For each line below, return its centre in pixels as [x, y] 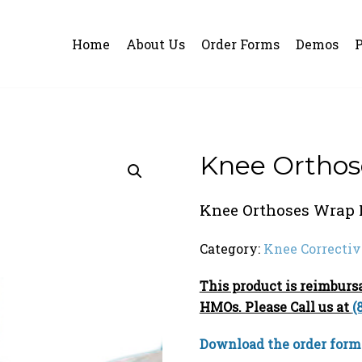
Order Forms [240, 44]
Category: [231, 249]
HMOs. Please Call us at [276, 307]
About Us [155, 44]
